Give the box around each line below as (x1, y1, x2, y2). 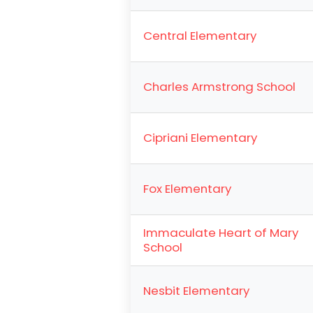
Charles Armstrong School (143, 78, 296, 95)
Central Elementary (143, 27, 257, 44)
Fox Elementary (143, 180, 232, 197)
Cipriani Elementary (143, 129, 258, 146)
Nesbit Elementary (143, 282, 250, 299)
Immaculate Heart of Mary (143, 224, 299, 241)
